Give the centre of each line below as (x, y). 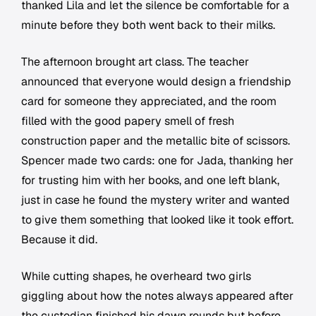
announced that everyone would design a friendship (156, 82)
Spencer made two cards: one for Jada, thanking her (157, 161)
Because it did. (59, 240)
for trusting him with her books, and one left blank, (150, 181)
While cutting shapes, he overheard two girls (136, 276)
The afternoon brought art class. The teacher (135, 62)
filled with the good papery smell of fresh (128, 121)
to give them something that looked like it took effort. (157, 220)
